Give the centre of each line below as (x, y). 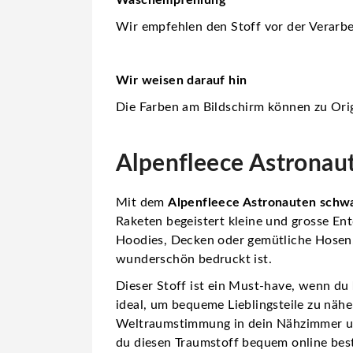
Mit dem (142, 202)
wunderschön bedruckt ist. (194, 259)
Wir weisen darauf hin (182, 80)
